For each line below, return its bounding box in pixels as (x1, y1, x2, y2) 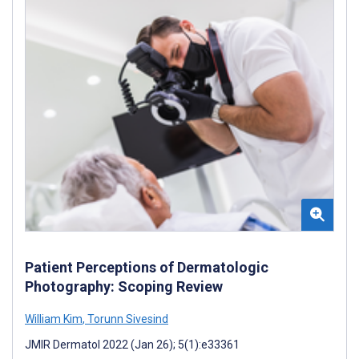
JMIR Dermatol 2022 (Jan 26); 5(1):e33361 (25, 337, 240, 351)
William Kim (25, 312, 83, 325)
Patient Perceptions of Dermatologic (25, 258, 268, 276)
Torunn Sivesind (85, 312, 168, 325)
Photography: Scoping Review (25, 277, 223, 295)
